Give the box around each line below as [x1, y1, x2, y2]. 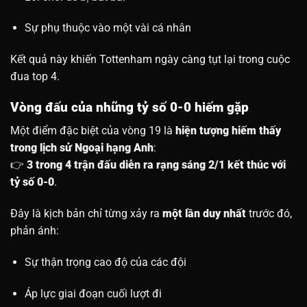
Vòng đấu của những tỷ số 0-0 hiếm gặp [10, 99, 249, 115]
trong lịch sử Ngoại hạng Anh [10, 141, 153, 155]
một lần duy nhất [162, 207, 246, 221]
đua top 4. [10, 70, 60, 84]
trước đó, [246, 207, 292, 221]
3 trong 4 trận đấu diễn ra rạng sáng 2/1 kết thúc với [27, 158, 286, 172]
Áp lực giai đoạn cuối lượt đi [24, 286, 162, 300]
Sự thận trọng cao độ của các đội [24, 256, 186, 269]
